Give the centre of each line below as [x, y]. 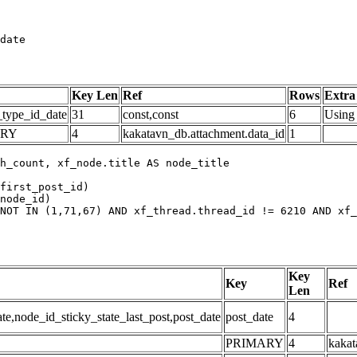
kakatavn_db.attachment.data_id [204, 133]
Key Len [95, 95]
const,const [151, 114]
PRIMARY [255, 343]
